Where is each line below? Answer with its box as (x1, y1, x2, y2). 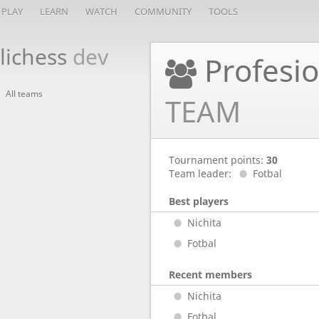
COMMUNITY (135, 5, 192, 18)
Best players (169, 194, 229, 208)
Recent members (169, 268, 252, 281)
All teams (6, 88, 43, 100)
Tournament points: (169, 153, 266, 167)
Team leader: (169, 167, 234, 180)
